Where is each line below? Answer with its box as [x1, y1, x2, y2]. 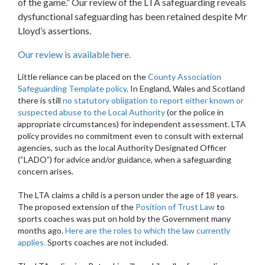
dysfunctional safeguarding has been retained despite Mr [18, 11, 247, 22]
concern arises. [18, 166, 73, 177]
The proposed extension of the [18, 202, 135, 212]
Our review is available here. [18, 49, 131, 60]
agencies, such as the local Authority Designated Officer [18, 143, 227, 153]
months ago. [18, 225, 65, 236]
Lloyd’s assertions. [18, 25, 91, 37]
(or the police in [165, 107, 224, 118]
